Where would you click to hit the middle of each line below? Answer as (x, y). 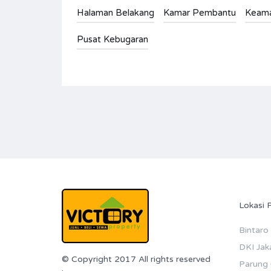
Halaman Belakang (116, 12)
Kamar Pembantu (200, 12)
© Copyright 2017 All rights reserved (136, 259)
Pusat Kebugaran (113, 39)
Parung (253, 264)
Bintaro (253, 230)
